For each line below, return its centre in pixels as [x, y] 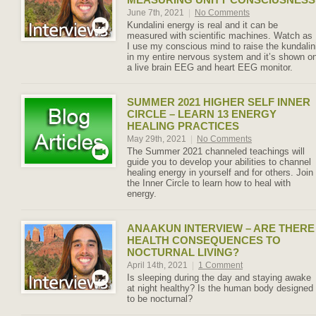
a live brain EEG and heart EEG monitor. [210, 67]
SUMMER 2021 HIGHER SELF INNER [219, 102]
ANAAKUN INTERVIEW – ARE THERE [221, 228]
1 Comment [220, 265]
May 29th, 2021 [158, 139]
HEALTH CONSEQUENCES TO [204, 240]
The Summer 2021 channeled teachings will [216, 151]
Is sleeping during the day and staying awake [219, 278]
